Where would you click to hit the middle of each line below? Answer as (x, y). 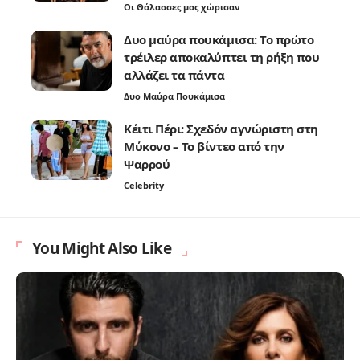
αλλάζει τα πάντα (174, 74)
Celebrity (144, 185)
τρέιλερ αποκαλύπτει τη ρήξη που (222, 57)
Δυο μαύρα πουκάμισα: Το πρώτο (219, 39)
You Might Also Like (102, 248)
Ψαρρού (147, 164)
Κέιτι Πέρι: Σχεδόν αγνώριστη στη (221, 128)
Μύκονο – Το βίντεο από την (204, 146)
